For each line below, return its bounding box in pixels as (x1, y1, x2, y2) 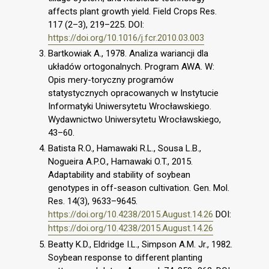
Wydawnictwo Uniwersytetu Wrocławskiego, (48, 114, 221, 125)
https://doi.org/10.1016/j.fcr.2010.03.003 (48, 32, 204, 43)
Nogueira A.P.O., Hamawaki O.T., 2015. (48, 156, 193, 167)
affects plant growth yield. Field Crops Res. (48, 5, 217, 17)
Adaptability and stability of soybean (48, 169, 190, 180)
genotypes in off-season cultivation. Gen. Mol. (48, 183, 229, 193)
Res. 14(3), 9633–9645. (48, 196, 138, 207)
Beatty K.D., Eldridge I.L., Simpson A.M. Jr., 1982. (48, 238, 232, 250)
